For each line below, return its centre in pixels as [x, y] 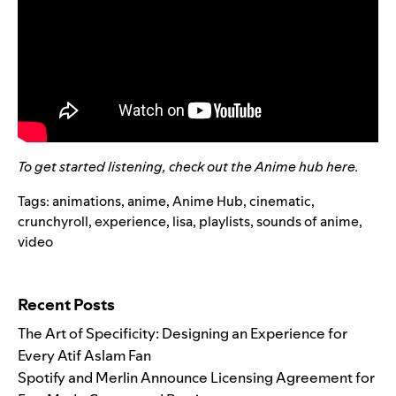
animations [87, 201]
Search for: [48, 275]
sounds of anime [308, 221]
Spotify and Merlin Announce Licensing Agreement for [196, 377]
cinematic [280, 201]
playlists [225, 221]
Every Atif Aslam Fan [84, 355]
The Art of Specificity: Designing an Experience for [183, 333]
